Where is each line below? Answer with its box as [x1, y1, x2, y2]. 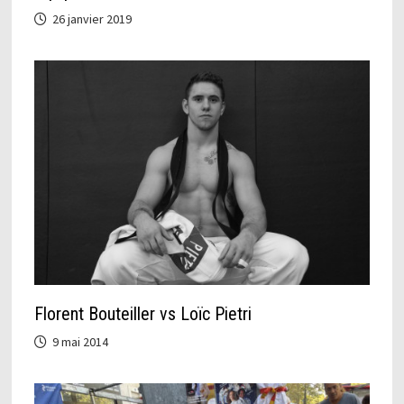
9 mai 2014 [51, 333, 108, 350]
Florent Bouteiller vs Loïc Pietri [33, 302, 252, 325]
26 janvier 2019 [51, 11, 132, 28]
